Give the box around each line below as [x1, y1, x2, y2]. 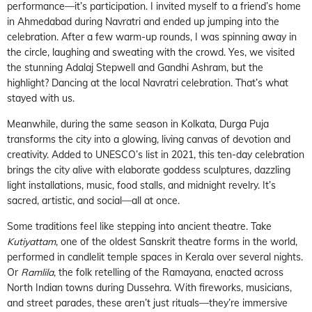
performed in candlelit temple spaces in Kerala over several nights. [7, 250, 303, 263]
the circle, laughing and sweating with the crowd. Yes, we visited [7, 45, 295, 58]
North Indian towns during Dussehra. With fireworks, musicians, [7, 281, 292, 294]
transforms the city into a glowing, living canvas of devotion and [7, 132, 290, 146]
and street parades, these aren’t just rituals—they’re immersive [7, 296, 288, 309]
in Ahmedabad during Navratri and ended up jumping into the [7, 15, 279, 28]
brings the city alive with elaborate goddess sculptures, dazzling [7, 163, 290, 176]
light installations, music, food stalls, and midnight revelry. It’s [7, 178, 276, 192]
